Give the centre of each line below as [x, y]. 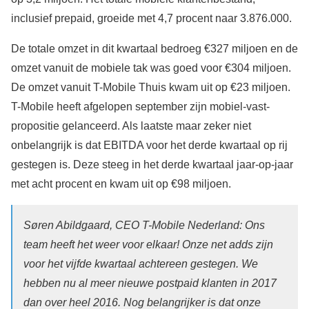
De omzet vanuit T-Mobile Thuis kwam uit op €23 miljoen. [151, 87]
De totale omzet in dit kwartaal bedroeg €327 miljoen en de [154, 48]
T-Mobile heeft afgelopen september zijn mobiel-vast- [140, 106]
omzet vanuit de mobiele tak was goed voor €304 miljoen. [151, 68]
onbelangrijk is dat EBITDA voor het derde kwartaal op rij [149, 145]
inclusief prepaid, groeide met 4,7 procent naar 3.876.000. [151, 18]
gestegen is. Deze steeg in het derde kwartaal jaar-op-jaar [152, 164]
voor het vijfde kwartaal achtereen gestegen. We [141, 263]
